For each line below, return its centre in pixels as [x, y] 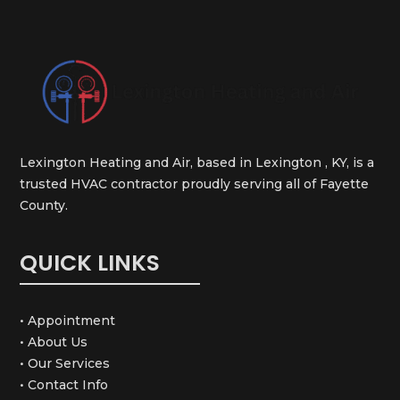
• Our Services [65, 364]
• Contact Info [64, 385]
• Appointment [68, 321]
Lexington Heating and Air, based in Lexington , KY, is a [197, 163]
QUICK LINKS [90, 263]
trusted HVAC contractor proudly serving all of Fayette [195, 184]
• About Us [54, 342]
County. [44, 206]
